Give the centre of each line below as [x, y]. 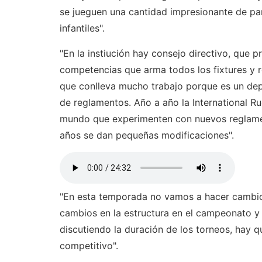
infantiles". [82, 28]
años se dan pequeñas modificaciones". [147, 135]
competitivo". [89, 246]
